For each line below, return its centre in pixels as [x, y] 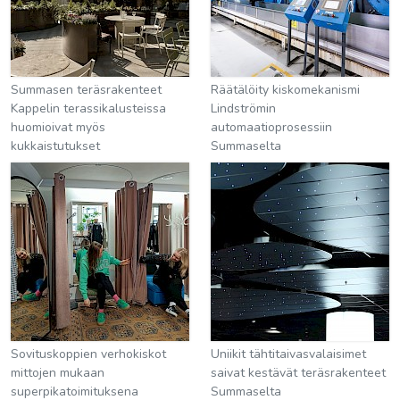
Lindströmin [243, 108]
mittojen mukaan [58, 372]
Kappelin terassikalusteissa [88, 108]
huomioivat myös [58, 127]
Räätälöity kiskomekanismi [285, 89]
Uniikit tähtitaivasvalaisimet [288, 354]
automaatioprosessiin [271, 127]
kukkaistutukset [55, 146]
